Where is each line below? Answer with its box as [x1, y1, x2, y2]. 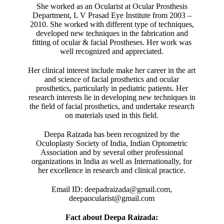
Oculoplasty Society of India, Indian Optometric [36, 139, 188, 147]
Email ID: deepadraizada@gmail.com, [51, 185, 172, 193]
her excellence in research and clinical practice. [38, 166, 186, 174]
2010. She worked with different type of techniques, [29, 20, 194, 28]
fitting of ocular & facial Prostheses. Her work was [32, 38, 192, 46]
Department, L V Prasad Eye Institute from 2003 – [32, 11, 191, 19]
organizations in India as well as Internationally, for [31, 157, 192, 165]
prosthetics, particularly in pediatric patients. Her [35, 84, 188, 92]
